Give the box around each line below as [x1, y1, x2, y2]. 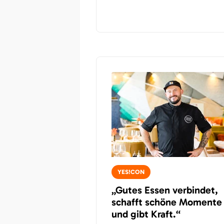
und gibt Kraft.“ [111, 208, 180, 220]
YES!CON [117, 168, 144, 175]
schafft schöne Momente [111, 196, 222, 208]
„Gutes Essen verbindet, [111, 184, 218, 196]
